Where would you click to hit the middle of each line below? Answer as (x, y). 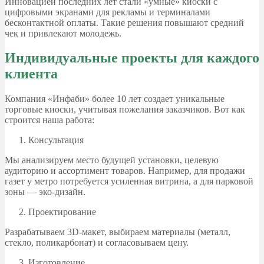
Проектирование (62, 212)
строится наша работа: (49, 120)
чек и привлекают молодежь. (63, 33)
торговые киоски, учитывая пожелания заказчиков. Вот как (125, 110)
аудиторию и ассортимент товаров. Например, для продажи (125, 171)
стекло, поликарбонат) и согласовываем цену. (97, 243)
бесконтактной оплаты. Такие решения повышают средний (124, 22)
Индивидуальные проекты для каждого (132, 58)
